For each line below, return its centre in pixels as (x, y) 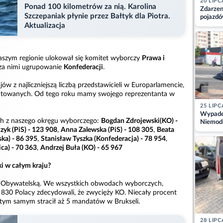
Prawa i (153, 58)
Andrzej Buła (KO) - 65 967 (81, 148)
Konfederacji (83, 67)
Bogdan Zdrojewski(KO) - (139, 121)
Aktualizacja (45, 26)
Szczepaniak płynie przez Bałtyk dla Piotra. (97, 16)
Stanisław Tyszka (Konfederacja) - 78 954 (103, 139)
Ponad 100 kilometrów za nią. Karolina (90, 7)
